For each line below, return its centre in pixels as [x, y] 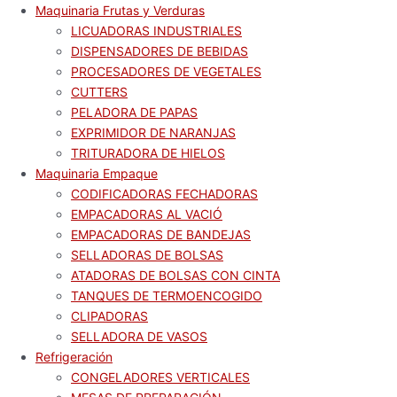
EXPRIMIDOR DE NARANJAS [153, 132]
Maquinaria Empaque [97, 173]
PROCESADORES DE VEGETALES [166, 71]
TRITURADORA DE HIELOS [148, 153]
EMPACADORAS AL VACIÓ [147, 214]
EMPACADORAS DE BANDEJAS [161, 234]
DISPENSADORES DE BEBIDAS [160, 51]
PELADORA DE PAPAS [134, 112]
